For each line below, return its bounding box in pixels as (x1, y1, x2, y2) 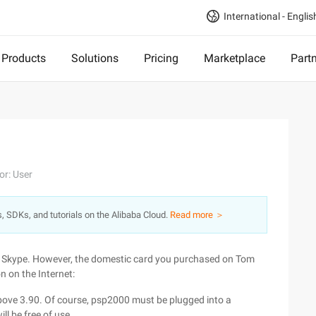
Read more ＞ (170, 209, 224, 220)
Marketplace (204, 51, 265, 65)
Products (1, 51, 46, 65)
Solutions (71, 51, 119, 65)
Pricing (144, 51, 178, 65)
